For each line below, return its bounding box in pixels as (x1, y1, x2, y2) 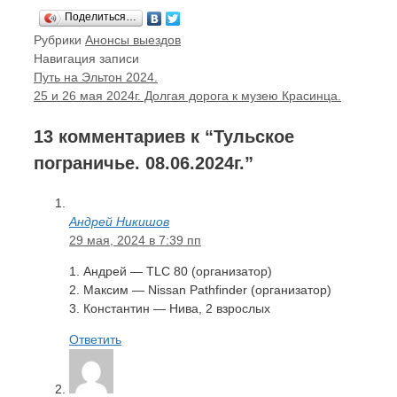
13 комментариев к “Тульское (34, 126, 294, 146)
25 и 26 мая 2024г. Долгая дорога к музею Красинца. (34, 88, 341, 103)
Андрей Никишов (69, 214, 169, 229)
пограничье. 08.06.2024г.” (34, 152, 253, 173)
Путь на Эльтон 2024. (34, 69, 158, 84)
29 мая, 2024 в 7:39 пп (69, 232, 201, 247)
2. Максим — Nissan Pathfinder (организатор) (69, 282, 331, 297)
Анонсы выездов (85, 32, 181, 47)
